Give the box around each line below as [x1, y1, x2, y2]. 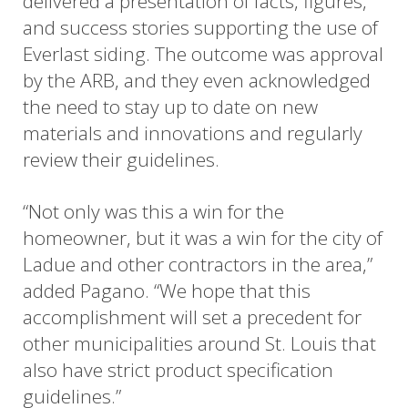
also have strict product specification [23, 356, 333, 382]
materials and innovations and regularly [23, 120, 362, 147]
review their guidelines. [23, 147, 219, 173]
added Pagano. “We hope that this [23, 277, 311, 303]
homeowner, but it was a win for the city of [23, 224, 382, 250]
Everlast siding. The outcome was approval [23, 41, 383, 67]
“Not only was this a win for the [23, 198, 284, 224]
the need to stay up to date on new [23, 94, 318, 120]
